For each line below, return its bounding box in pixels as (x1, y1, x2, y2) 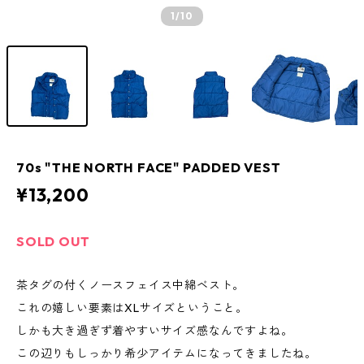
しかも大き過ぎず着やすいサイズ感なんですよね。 (16, 323, 293, 338)
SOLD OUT (16, 233, 90, 249)
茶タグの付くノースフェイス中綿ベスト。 (16, 278, 245, 292)
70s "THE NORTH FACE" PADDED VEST (16, 159, 281, 175)
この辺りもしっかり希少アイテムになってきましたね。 (16, 346, 317, 361)
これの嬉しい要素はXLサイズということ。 (16, 301, 248, 315)
